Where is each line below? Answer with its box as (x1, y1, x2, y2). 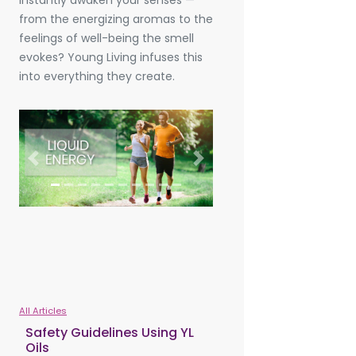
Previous (32, 157, 79, 173)
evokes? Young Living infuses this (19, 49, 203, 66)
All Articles (19, 304, 67, 318)
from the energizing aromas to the (19, 11, 213, 28)
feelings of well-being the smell (19, 30, 194, 47)
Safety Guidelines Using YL (25, 323, 194, 342)
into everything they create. (19, 68, 175, 85)
